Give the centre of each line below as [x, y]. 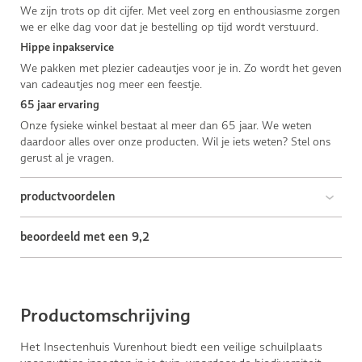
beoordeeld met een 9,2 [84, 237]
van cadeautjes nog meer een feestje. [111, 84]
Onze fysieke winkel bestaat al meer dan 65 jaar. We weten [166, 125]
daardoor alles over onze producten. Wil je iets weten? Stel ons [175, 141]
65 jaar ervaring [59, 105]
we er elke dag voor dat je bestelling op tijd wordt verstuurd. [169, 26]
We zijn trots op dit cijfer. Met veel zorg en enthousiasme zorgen [180, 10]
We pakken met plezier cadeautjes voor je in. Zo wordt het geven [181, 67]
